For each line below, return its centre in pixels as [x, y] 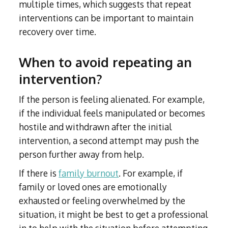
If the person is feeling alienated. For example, [112, 99]
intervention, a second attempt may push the [109, 141]
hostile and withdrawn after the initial [96, 127]
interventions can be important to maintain [106, 18]
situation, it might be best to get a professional [114, 215]
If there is [39, 173]
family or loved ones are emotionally [93, 187]
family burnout [89, 173]
